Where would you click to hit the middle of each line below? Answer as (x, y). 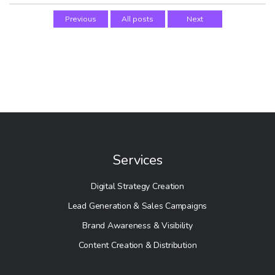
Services (137, 160)
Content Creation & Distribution (137, 245)
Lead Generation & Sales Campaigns (137, 206)
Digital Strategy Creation (137, 186)
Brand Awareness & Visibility (137, 226)
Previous (80, 19)
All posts (137, 19)
